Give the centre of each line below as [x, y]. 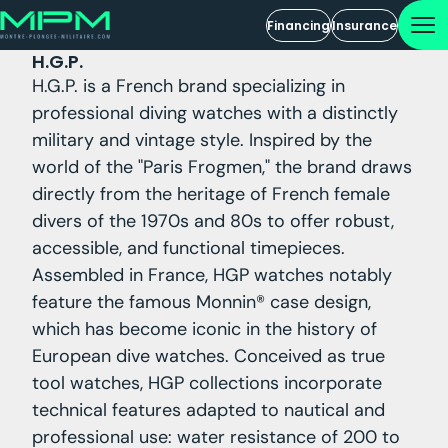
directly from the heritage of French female [211, 194]
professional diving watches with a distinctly [215, 113]
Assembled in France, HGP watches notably [212, 275]
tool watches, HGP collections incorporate [207, 383]
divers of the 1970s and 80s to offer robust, [213, 221]
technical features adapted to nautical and [208, 410]
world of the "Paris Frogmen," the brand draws [222, 167]
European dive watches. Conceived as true [208, 356]
